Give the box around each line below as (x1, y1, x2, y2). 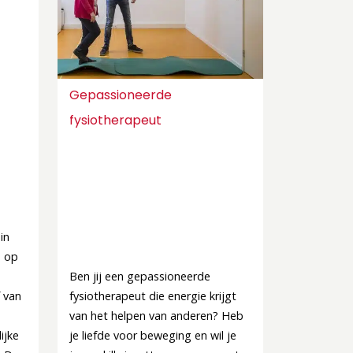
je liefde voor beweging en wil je (69, 328, 236, 343)
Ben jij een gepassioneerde (69, 269, 210, 284)
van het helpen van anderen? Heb (69, 308, 243, 323)
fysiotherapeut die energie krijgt (69, 288, 236, 303)
